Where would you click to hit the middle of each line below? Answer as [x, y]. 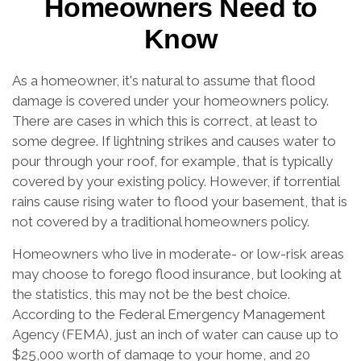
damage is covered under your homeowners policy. [170, 101]
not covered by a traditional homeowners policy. [161, 222]
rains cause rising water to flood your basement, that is [180, 201]
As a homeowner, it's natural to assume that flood [164, 81]
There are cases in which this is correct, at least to [165, 121]
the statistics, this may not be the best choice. [151, 294]
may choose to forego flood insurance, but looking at [177, 274]
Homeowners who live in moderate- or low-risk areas [178, 254]
